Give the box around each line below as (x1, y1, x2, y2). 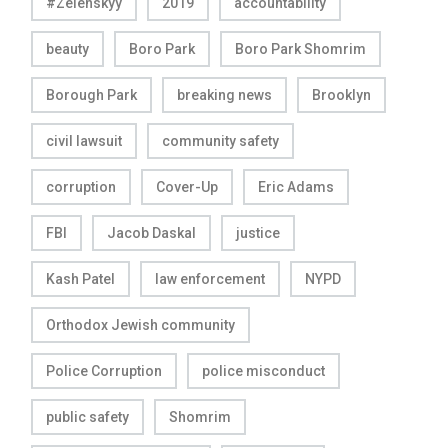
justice (236, 224, 280, 241)
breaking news (177, 86, 272, 103)
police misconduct (202, 362, 325, 379)
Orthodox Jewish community (46, 316, 235, 333)
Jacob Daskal (107, 224, 196, 241)
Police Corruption (46, 362, 162, 379)
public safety (46, 408, 129, 425)
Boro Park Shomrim (235, 40, 366, 57)
